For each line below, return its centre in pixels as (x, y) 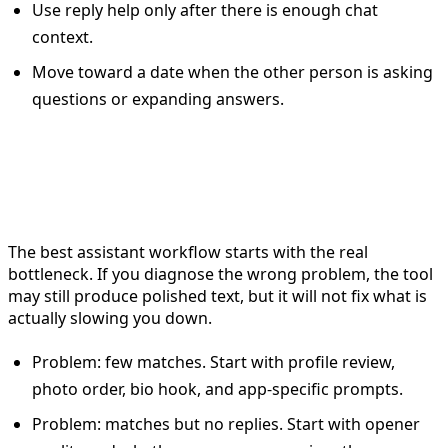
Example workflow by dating (206, 170)
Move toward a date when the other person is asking (232, 71)
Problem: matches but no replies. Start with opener (226, 423)
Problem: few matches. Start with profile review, (213, 361)
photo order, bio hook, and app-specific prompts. (217, 388)
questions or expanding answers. (158, 98)
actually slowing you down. (110, 317)
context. (62, 36)
